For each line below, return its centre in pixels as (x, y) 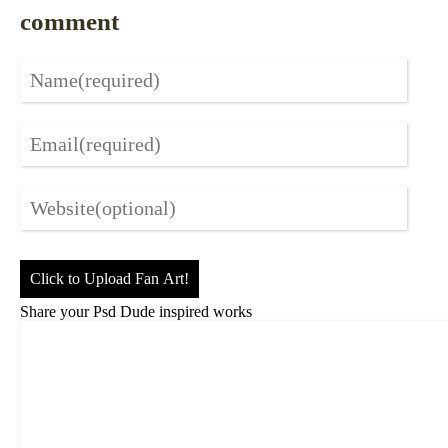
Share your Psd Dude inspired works (136, 312)
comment (69, 22)
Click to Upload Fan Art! (109, 279)
